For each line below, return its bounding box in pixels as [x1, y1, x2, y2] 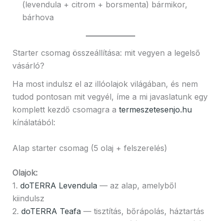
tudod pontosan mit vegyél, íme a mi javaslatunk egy [12, 92, 208, 102]
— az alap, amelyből [97, 180, 176, 190]
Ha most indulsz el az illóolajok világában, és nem [12, 79, 198, 89]
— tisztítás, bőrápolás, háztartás [80, 206, 204, 216]
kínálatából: [12, 117, 55, 128]
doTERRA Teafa [21, 206, 81, 216]
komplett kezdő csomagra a [12, 105, 119, 115]
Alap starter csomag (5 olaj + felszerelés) [12, 143, 167, 153]
